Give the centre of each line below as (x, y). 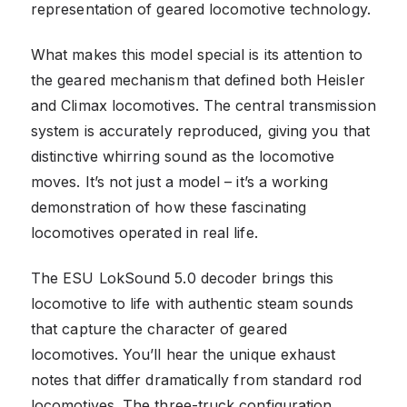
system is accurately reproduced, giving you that (200, 130)
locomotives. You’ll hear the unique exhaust (184, 354)
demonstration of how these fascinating (169, 207)
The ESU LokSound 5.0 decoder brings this (183, 278)
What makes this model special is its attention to (197, 54)
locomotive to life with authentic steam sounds (192, 303)
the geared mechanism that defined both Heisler (198, 79)
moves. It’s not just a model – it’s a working (179, 181)
